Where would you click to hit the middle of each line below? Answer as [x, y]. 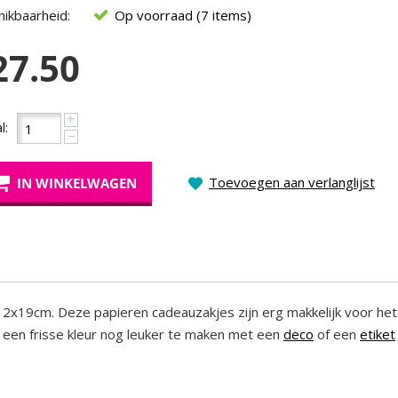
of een [337, 334]
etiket [378, 334]
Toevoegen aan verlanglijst [292, 182]
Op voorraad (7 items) [183, 15]
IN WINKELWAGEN [77, 183]
